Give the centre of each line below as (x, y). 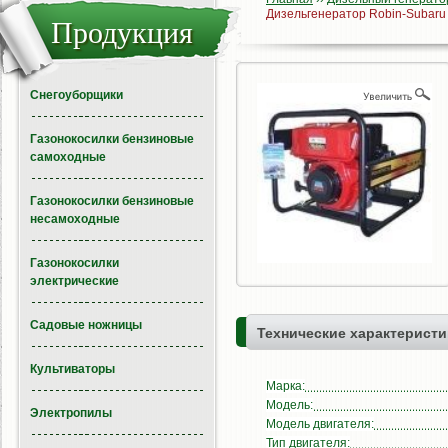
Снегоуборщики (76, 95)
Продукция (122, 32)
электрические (74, 281)
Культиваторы (72, 369)
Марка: (285, 386)
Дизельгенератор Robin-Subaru (356, 14)
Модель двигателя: (320, 424)
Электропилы (71, 413)
